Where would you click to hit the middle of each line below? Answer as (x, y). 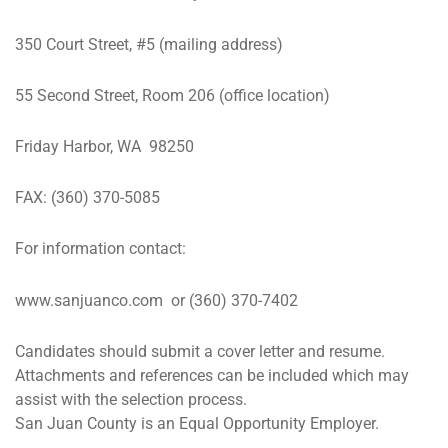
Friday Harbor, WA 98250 (104, 146)
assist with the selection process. (131, 399)
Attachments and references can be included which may (212, 375)
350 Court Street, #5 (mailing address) (149, 44)
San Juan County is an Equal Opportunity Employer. (197, 423)
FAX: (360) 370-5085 (87, 198)
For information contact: (100, 249)
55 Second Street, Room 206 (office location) (172, 95)
